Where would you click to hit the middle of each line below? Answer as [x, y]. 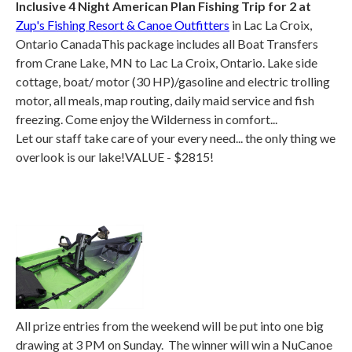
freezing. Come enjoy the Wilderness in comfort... [147, 119]
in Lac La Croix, [271, 25]
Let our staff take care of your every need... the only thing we [176, 138]
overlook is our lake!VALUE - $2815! [115, 157]
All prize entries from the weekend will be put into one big [170, 326]
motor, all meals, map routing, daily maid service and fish [165, 100]
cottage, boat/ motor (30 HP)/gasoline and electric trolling [173, 81]
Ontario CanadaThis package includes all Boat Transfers [167, 44]
